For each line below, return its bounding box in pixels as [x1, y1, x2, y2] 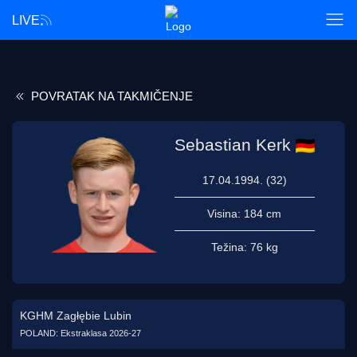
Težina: [210, 241, 250, 254]
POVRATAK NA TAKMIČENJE [28, 89, 193, 103]
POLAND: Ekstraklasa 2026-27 [20, 328, 141, 339]
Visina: [207, 207, 244, 221]
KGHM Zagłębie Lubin [20, 309, 131, 323]
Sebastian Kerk [174, 135, 291, 155]
